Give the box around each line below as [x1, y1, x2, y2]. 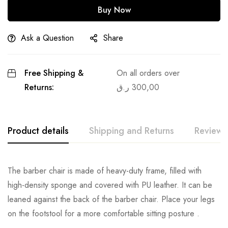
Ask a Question [21, 32, 74, 44]
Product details [8, 124, 69, 137]
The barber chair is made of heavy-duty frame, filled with [8, 164, 202, 177]
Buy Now [97, 4, 131, 16]
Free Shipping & [24, 67, 83, 79]
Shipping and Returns [89, 124, 174, 137]
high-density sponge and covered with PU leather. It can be [8, 179, 212, 191]
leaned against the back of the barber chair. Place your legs [8, 193, 215, 205]
